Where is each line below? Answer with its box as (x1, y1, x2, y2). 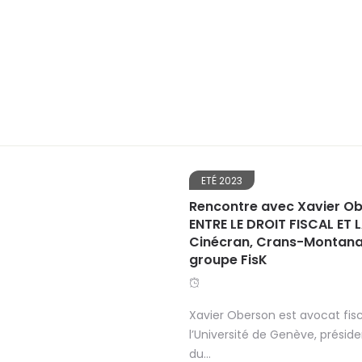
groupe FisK (189, 250, 267, 269)
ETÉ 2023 (201, 173, 242, 187)
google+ (27, 161, 112, 188)
